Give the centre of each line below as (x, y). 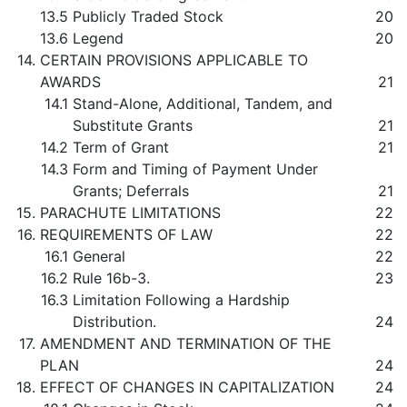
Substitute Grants (133, 125)
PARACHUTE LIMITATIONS (130, 213)
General (99, 256)
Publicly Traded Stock (148, 16)
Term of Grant (121, 147)
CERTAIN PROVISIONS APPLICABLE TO (174, 60)
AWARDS (70, 82)
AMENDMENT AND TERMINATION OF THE (186, 343)
